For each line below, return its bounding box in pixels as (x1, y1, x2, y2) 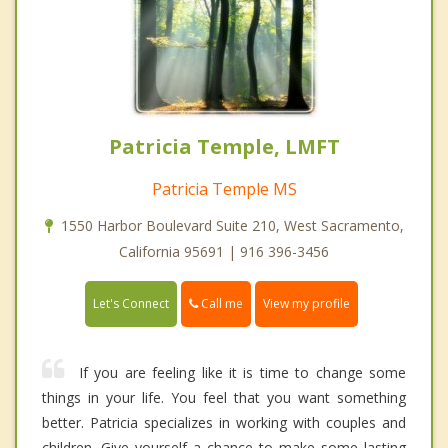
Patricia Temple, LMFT (108, 132, 340, 160)
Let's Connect (93, 295, 169, 313)
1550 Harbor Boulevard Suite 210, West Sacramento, (60, 215, 404, 235)
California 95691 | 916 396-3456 (119, 241, 329, 261)
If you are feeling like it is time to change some (79, 363, 406, 383)
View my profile (263, 295, 350, 313)
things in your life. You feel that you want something (42, 388, 406, 408)
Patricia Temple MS (151, 177, 297, 200)
